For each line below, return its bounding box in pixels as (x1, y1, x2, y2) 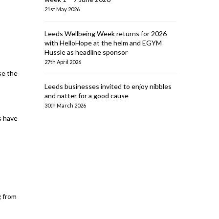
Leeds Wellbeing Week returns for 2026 (44, 29, 167, 38)
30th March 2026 (44, 102, 86, 109)
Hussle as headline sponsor (44, 48, 128, 56)
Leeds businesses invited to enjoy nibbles (44, 82, 172, 90)
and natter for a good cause (44, 91, 129, 100)
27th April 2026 (44, 59, 81, 65)
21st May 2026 (44, 6, 80, 12)
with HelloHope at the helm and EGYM (44, 39, 162, 47)
